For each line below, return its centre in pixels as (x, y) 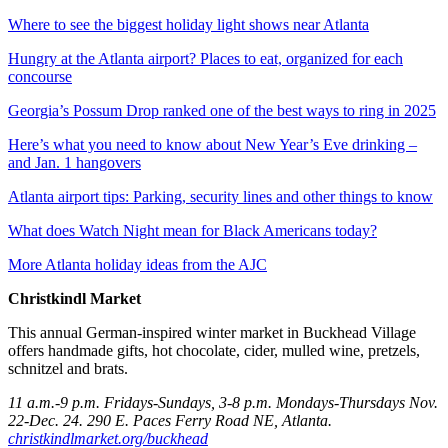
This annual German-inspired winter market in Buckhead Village (212, 333)
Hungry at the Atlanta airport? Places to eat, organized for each (205, 59)
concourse (40, 77)
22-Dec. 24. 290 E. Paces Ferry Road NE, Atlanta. (170, 421)
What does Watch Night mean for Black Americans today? (192, 231)
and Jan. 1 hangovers (74, 163)
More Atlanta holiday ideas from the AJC (137, 265)
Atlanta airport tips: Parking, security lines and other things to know (220, 197)
